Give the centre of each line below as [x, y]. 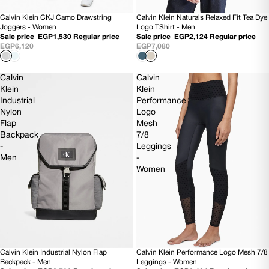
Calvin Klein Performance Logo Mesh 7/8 [202, 253]
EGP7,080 [153, 47]
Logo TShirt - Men [165, 28]
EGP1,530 [55, 37]
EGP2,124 [191, 37]
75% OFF [21, 21]
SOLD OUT [24, 255]
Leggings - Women [166, 262]
